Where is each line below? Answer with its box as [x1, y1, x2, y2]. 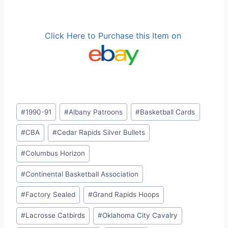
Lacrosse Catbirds [25, 211, 85, 220]
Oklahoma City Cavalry [102, 211, 178, 220]
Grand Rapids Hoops [93, 190, 160, 199]
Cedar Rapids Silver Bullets [57, 128, 146, 137]
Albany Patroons [69, 107, 123, 116]
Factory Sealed [25, 190, 76, 199]
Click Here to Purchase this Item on [44, 30, 184, 41]
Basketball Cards [140, 107, 195, 116]
